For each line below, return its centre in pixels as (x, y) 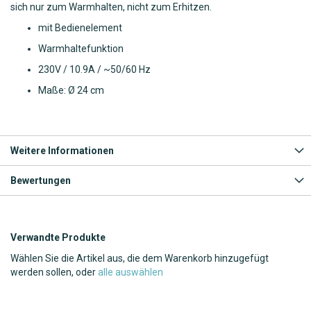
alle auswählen (131, 272)
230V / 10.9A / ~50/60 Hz (94, 69)
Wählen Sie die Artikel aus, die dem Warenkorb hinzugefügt (140, 258)
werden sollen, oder (54, 272)
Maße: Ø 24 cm (71, 90)
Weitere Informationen (62, 150)
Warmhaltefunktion (81, 48)
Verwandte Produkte (58, 237)
